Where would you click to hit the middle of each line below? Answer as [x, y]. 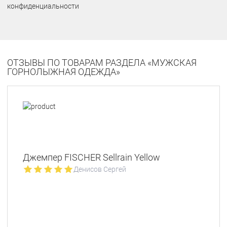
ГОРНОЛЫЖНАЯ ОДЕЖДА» [64, 72]
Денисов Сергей [100, 169]
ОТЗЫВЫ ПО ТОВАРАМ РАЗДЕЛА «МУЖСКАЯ [102, 63]
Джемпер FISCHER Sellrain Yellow [91, 157]
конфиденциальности [43, 6]
